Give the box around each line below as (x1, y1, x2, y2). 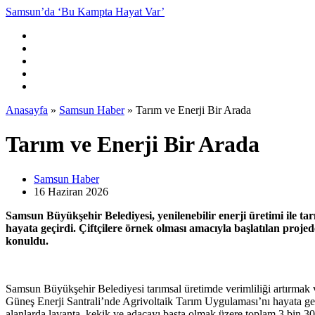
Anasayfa (6, 104, 48, 116)
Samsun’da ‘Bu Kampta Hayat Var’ (6, 6, 165, 18)
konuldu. (6, 234, 49, 247)
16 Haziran (34, 185, 83, 198)
